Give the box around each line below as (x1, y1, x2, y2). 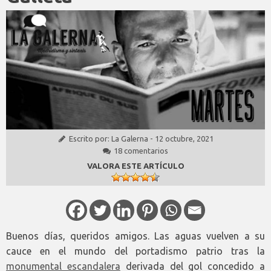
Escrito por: (68, 134, 111, 143)
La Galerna (111, 134, 148, 143)
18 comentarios (114, 146, 168, 155)
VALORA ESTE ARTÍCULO (87, 162, 184, 171)
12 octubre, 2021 (154, 134, 214, 143)
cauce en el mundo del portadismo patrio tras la (6, 245, 265, 256)
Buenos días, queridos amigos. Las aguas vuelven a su (6, 230, 265, 241)
